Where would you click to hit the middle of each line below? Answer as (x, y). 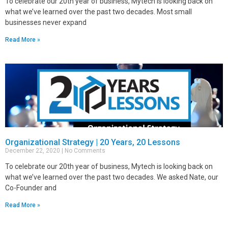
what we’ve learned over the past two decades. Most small (98, 12)
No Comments (84, 151)
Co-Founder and (31, 188)
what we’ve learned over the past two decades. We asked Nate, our (112, 177)
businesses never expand (46, 22)
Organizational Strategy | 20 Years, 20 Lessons (93, 142)
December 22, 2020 (33, 151)
